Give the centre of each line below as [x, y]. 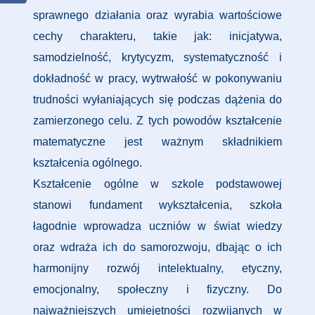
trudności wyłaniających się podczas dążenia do [157, 99]
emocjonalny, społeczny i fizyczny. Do [157, 289]
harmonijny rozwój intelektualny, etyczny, [157, 268]
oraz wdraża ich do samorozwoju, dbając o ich [157, 247]
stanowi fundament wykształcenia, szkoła [157, 205]
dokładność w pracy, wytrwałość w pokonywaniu [157, 78]
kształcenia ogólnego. [88, 163]
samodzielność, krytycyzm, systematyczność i [157, 57]
